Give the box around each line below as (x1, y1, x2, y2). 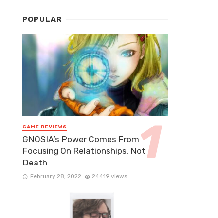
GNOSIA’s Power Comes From (22, 134, 139, 145)
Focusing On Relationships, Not (22, 146, 145, 156)
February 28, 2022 (30, 173, 81, 180)
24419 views (92, 173, 127, 180)
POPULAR (22, 15, 62, 24)
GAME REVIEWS (22, 124, 67, 130)
